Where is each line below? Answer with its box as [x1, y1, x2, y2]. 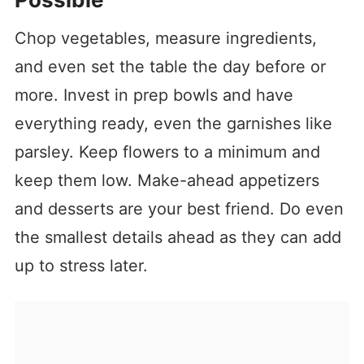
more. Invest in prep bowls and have [14, 85, 293, 106]
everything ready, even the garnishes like [14, 114, 332, 134]
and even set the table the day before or [14, 57, 326, 77]
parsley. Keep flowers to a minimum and [14, 142, 320, 162]
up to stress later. [14, 256, 148, 276]
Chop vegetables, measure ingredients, [14, 28, 317, 49]
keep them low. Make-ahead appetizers [14, 171, 319, 191]
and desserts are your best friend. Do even [14, 199, 344, 219]
